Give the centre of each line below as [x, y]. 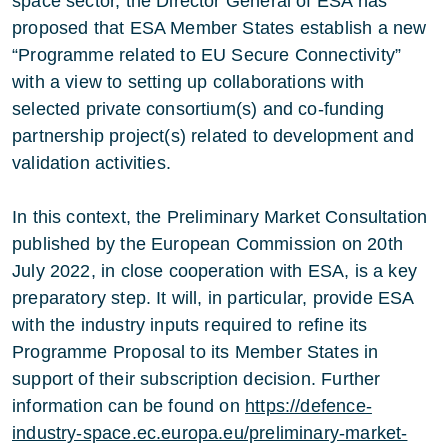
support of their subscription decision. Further [196, 379]
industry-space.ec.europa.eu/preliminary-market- [210, 433]
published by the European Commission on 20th [207, 244]
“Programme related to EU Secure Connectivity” [207, 55]
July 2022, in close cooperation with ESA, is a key [214, 271]
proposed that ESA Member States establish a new [219, 28]
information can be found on [129, 406]
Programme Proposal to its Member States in [195, 352]
